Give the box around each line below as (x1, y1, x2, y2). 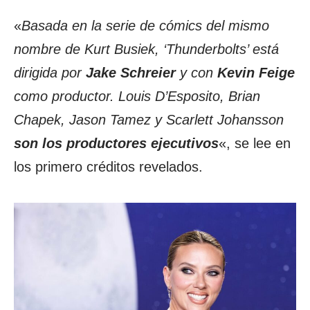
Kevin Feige (217, 64, 295, 80)
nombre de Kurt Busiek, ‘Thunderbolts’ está (14, 41, 279, 57)
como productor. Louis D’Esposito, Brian (14, 88, 260, 104)
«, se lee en (219, 135, 291, 151)
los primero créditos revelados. (14, 158, 203, 174)
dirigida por (14, 64, 86, 80)
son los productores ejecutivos (14, 135, 219, 151)
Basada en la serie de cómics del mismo (21, 17, 269, 33)
